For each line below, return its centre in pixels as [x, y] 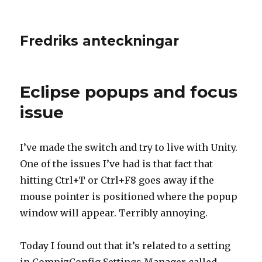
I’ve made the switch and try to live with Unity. [129, 147]
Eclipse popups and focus [129, 92]
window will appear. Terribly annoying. [114, 213]
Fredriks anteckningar [100, 41]
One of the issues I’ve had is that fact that [117, 164]
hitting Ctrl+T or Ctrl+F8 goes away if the [117, 180]
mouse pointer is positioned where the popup [129, 196]
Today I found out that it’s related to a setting [125, 246]
